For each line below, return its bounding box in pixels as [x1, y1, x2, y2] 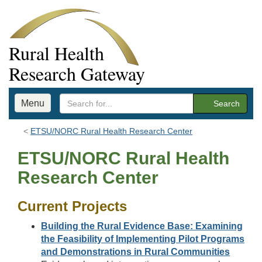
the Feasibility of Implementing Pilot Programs [41, 234, 244, 244]
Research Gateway [9, 61, 145, 86]
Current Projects [18, 198, 127, 214]
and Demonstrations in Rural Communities [41, 247, 230, 257]
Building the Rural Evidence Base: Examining [41, 221, 243, 231]
